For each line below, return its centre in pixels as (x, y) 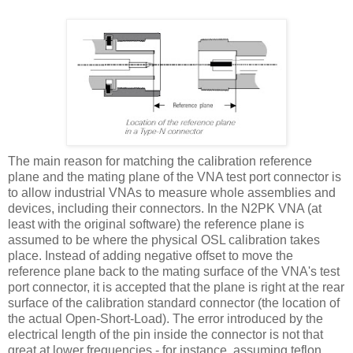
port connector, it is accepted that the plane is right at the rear (176, 288)
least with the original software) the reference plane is (156, 225)
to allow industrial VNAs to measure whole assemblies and (172, 193)
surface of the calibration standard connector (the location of (174, 303)
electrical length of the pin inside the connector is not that (165, 335)
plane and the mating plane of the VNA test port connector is (175, 177)
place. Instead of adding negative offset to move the (150, 256)
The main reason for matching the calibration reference (160, 162)
